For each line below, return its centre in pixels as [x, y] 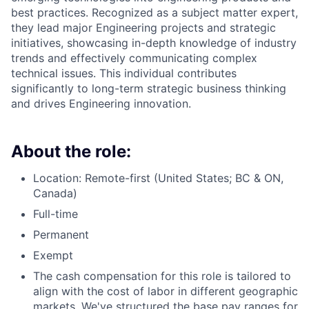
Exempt [53, 255]
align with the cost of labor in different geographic [166, 291]
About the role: [71, 151]
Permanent [61, 235]
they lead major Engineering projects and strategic [143, 28]
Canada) [55, 193]
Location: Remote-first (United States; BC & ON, [158, 178]
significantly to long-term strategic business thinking [149, 88]
